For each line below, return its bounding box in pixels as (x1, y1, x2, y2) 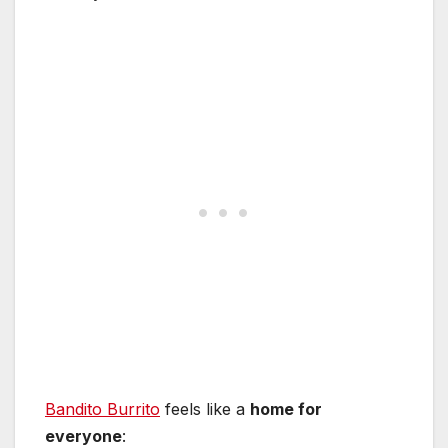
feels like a (160, 399, 250, 420)
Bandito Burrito (45, 399, 160, 420)
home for (250, 399, 322, 420)
